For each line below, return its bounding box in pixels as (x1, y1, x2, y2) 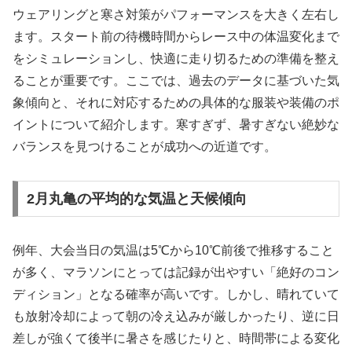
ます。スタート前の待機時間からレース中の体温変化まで (13, 30, 339, 44)
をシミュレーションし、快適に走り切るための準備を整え (13, 52, 339, 66)
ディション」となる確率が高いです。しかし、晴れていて (13, 287, 339, 301)
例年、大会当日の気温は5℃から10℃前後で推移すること (13, 243, 334, 257)
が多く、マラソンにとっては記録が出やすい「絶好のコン (13, 265, 339, 279)
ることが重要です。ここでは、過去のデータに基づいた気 (13, 74, 339, 88)
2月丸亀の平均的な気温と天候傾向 (26, 190, 247, 207)
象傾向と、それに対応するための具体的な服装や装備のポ (13, 96, 339, 110)
